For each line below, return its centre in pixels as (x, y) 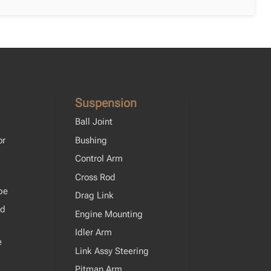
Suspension (106, 103)
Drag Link (95, 196)
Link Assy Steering (112, 251)
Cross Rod (96, 177)
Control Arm (99, 159)
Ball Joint (94, 122)
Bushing (91, 140)
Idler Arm (94, 233)
